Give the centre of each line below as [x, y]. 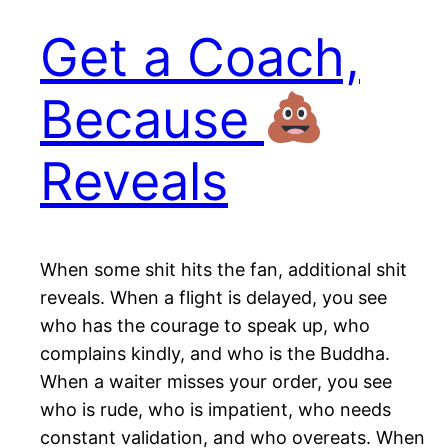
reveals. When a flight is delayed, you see [213, 298]
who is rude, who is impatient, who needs [215, 410]
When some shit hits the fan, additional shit [223, 270]
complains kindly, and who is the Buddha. [215, 354]
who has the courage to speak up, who [205, 326]
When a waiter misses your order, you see [216, 382]
